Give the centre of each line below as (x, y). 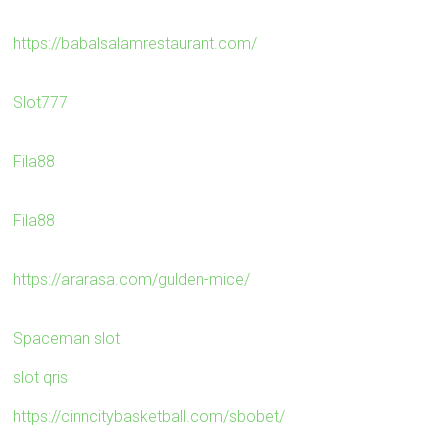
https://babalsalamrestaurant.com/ (135, 43)
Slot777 (41, 102)
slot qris (41, 377)
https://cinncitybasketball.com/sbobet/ (149, 416)
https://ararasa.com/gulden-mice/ (132, 279)
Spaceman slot (67, 338)
